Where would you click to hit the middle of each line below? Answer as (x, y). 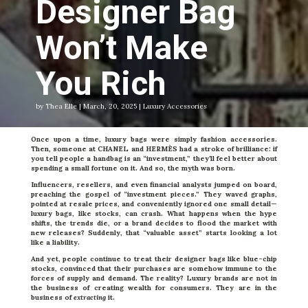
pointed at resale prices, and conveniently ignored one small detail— (154, 204)
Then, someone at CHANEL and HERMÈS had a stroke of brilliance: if (154, 149)
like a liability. (55, 243)
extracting (89, 298)
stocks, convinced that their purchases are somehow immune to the (154, 269)
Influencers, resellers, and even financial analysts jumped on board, (154, 185)
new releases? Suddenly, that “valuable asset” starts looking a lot (154, 233)
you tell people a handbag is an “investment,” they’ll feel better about (154, 159)
